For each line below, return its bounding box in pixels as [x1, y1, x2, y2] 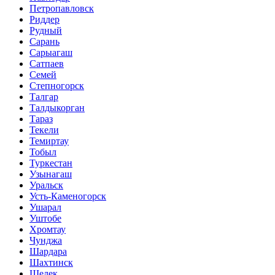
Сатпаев [29, 58, 64, 69]
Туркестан [29, 157, 72, 168]
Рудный [29, 25, 62, 36]
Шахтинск [29, 257, 73, 268]
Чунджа [29, 234, 62, 246]
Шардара [29, 246, 67, 257]
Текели [29, 124, 59, 135]
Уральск [29, 179, 63, 190]
